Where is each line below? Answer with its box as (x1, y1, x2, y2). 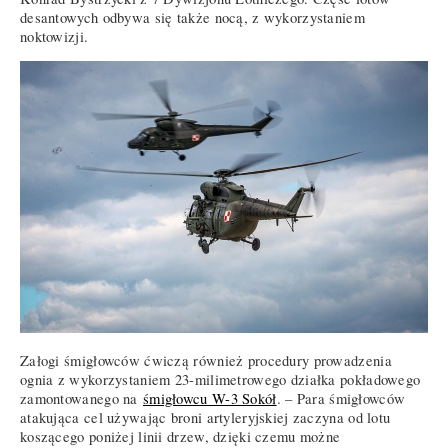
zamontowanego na (20, 389, 143, 409)
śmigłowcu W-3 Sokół (143, 389, 277, 409)
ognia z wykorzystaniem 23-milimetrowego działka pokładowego (20, 370, 421, 390)
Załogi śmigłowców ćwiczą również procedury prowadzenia (20, 351, 392, 371)
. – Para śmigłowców (276, 389, 406, 409)
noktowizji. (20, 27, 89, 47)
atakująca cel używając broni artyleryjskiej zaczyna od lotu (20, 408, 391, 428)
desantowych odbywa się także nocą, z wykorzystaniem (20, 8, 365, 28)
